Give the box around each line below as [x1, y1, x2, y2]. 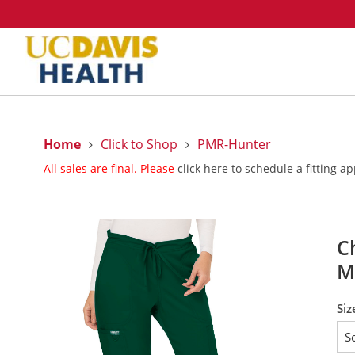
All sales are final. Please [44, 161, 177, 176]
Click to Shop [101, 136, 177, 153]
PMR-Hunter [197, 136, 271, 153]
